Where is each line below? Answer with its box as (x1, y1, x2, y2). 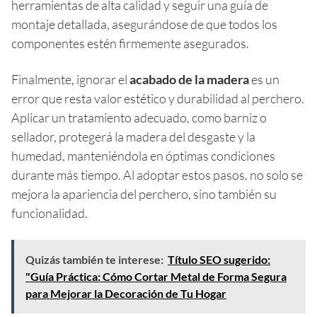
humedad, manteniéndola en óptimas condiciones (11, 147, 275, 163)
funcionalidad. (11, 204, 88, 221)
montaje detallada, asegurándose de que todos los (11, 16, 277, 32)
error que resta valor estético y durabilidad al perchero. (11, 90, 304, 106)
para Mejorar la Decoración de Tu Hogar (25, 286, 226, 300)
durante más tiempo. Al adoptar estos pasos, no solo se (11, 166, 303, 183)
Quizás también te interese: (25, 252, 163, 266)
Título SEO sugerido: (168, 252, 270, 266)
